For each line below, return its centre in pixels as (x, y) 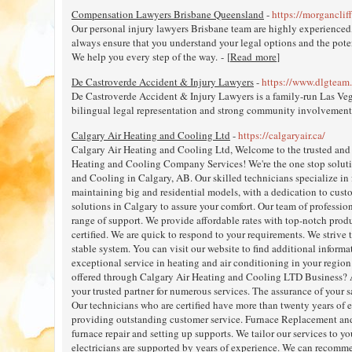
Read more (253, 56)
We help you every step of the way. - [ (151, 56)
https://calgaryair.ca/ (282, 135)
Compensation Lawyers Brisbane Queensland (168, 14)
